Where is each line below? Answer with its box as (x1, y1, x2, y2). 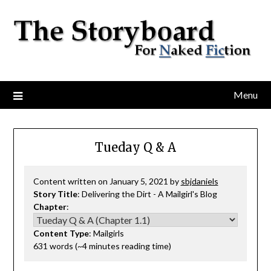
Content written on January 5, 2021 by (33, 175, 181, 186)
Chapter (33, 201, 67, 212)
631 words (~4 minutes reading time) (33, 240, 171, 251)
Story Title (33, 188, 77, 199)
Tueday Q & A (95, 139, 176, 155)
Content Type (33, 227, 89, 238)
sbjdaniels (180, 175, 218, 186)
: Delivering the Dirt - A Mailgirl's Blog (77, 188, 217, 199)
